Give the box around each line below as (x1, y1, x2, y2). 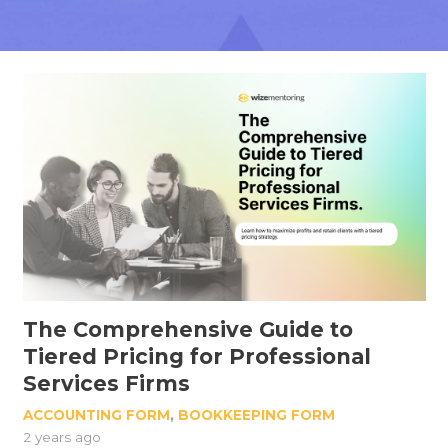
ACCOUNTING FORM (22, 407, 170, 423)
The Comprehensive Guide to (22, 316, 353, 342)
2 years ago (22, 429, 101, 445)
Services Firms (22, 370, 190, 396)
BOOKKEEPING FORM (177, 407, 335, 423)
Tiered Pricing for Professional (22, 343, 371, 369)
